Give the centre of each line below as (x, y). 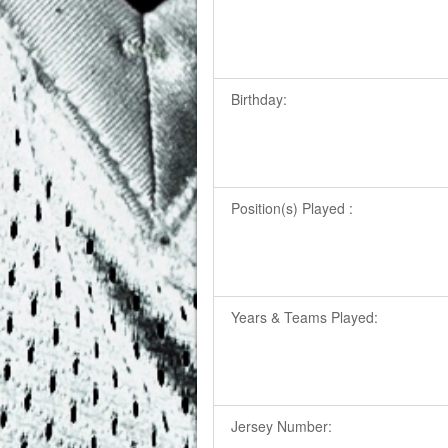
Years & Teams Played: (305, 316)
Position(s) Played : (292, 207)
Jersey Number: (282, 425)
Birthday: (259, 98)
